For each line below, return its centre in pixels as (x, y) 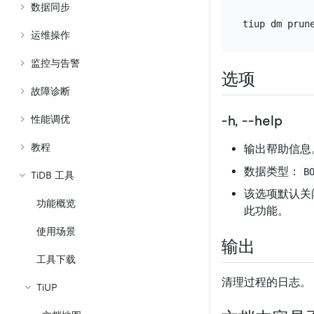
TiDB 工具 (53, 175)
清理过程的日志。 (266, 282)
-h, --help (252, 121)
